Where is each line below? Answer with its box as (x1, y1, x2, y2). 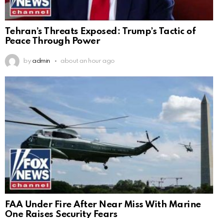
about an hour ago (60, 58, 115, 65)
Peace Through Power (5, 36, 100, 46)
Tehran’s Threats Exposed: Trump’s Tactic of (5, 27, 196, 36)
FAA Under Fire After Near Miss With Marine (5, 200, 201, 209)
